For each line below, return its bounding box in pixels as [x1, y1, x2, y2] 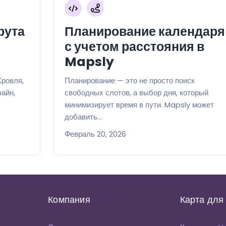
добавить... [64, 111, 102, 122]
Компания [48, 193, 90, 206]
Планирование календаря [64, 22, 225, 40]
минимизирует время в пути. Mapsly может [64, 99, 214, 110]
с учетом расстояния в [64, 37, 204, 55]
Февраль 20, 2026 [64, 128, 126, 139]
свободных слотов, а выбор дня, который [64, 87, 208, 98]
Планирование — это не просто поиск [64, 75, 195, 86]
